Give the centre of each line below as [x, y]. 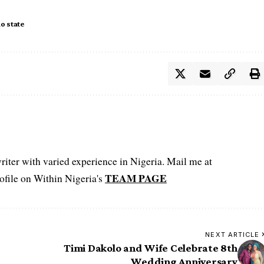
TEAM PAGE [136, 178]
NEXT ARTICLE [232, 235]
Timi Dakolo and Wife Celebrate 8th [151, 248]
